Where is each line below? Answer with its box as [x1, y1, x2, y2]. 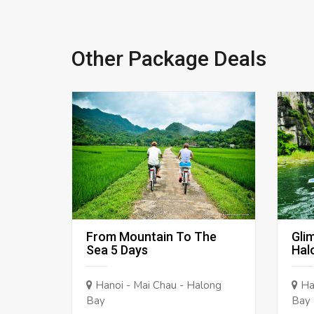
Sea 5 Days [86, 243, 148, 258]
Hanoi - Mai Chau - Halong [93, 278, 221, 293]
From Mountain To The [86, 229, 217, 245]
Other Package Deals [71, 46, 266, 71]
